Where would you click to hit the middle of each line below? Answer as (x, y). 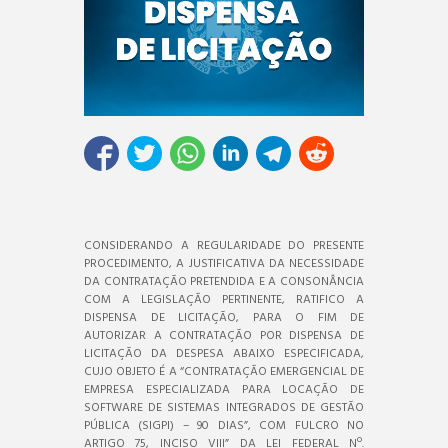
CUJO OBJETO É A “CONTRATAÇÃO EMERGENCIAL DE (224, 371)
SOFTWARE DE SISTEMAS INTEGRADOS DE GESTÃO (224, 407)
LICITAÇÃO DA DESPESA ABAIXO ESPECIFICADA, (224, 353)
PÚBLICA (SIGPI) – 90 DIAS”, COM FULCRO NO (224, 425)
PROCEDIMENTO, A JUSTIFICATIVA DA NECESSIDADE (224, 263)
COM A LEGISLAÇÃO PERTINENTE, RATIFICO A (224, 299)
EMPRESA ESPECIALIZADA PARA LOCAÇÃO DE (224, 389)
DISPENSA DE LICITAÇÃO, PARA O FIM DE (224, 317)
